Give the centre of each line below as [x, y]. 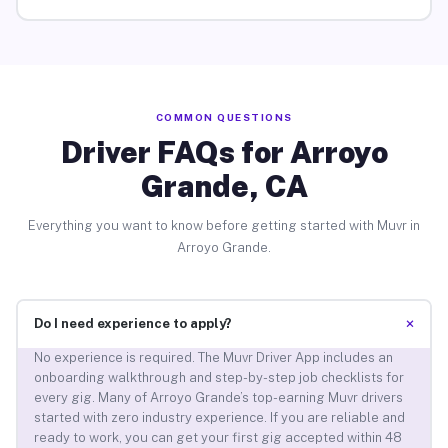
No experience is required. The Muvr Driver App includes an [213, 358]
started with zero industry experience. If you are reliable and [219, 418]
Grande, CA [224, 185]
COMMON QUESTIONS [224, 116]
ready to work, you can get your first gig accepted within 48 [217, 438]
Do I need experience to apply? [132, 324]
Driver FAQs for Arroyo [224, 151]
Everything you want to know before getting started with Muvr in [224, 225]
